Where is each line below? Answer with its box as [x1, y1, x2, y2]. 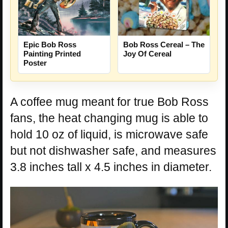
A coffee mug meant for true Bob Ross [10, 95, 209, 109]
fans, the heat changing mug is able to [10, 111, 208, 125]
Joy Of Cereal [123, 49, 172, 59]
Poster [23, 59, 47, 68]
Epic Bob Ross [23, 40, 76, 49]
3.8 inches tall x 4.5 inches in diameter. [10, 160, 212, 174]
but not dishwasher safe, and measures [10, 144, 216, 158]
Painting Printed [23, 49, 81, 59]
